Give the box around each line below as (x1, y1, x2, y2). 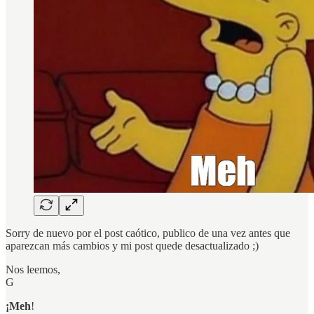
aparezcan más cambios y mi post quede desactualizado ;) (6, 240, 259, 252)
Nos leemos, (6, 264, 60, 276)
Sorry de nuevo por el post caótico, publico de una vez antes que (6, 227, 290, 240)
